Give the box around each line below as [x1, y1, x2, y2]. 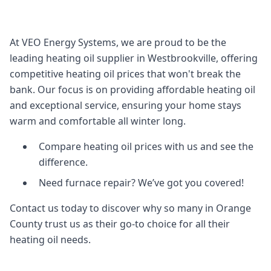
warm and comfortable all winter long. [10, 114, 186, 128]
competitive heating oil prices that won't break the [10, 67, 241, 80]
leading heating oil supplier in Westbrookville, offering [10, 51, 258, 65]
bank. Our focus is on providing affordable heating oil [10, 82, 255, 96]
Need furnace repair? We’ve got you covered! [39, 175, 244, 189]
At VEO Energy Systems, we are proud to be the [10, 35, 226, 49]
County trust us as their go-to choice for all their [10, 217, 230, 230]
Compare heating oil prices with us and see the [39, 139, 253, 153]
